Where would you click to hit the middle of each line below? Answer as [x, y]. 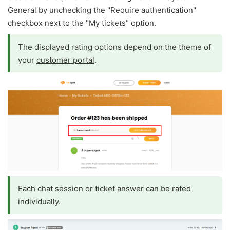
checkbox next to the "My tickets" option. [82, 23]
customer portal [65, 60]
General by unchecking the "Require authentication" [102, 10]
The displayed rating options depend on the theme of [114, 47]
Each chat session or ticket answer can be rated [104, 189]
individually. [39, 202]
